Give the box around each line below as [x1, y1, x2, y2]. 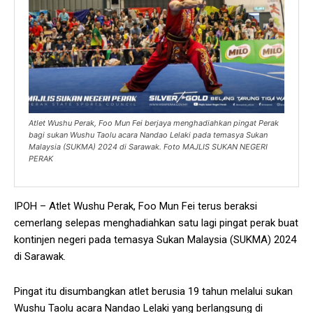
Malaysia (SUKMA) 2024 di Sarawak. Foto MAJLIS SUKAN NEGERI [29, 142, 268, 152]
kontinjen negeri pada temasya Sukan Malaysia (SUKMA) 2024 [14, 233, 296, 247]
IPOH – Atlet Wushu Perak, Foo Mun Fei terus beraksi [14, 200, 257, 213]
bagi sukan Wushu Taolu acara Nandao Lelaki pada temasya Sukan [29, 130, 268, 140]
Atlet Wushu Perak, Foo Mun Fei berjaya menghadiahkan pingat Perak [29, 118, 279, 129]
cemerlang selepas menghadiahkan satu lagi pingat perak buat [14, 217, 298, 230]
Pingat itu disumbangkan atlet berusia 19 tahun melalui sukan [14, 285, 293, 298]
